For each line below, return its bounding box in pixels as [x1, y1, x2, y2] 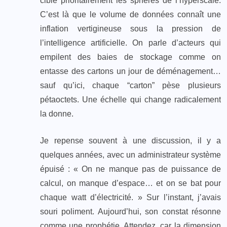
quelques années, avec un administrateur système [40, 150, 221, 159]
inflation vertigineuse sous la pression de [40, 24, 221, 33]
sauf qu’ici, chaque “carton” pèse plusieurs [40, 81, 221, 90]
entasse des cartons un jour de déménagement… [40, 66, 221, 75]
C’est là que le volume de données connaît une [40, 10, 221, 19]
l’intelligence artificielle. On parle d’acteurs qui [40, 38, 221, 47]
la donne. [40, 109, 73, 118]
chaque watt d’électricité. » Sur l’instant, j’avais [40, 193, 221, 202]
